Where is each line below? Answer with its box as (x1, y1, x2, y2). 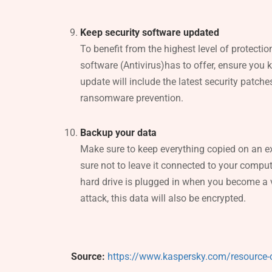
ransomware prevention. (80, 92, 183, 104)
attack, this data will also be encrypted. (80, 192, 246, 204)
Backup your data (80, 126, 157, 138)
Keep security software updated (80, 26, 219, 38)
